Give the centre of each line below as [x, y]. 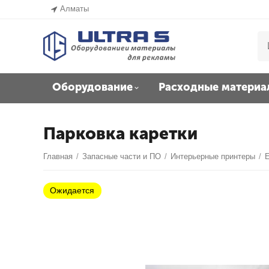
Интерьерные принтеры [213, 156]
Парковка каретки [120, 134]
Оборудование [92, 87]
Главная [58, 156]
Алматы [75, 9]
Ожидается [64, 168]
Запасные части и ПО [122, 156]
